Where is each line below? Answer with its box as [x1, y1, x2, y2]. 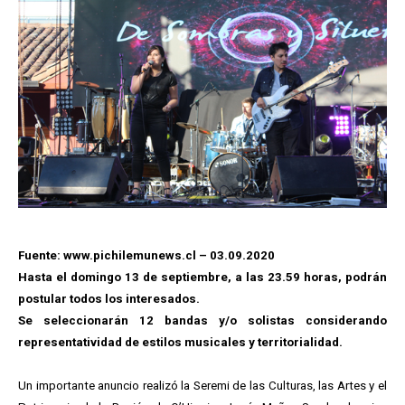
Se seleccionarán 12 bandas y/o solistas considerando [18, 314, 387, 327]
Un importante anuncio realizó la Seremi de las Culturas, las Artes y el [18, 379, 387, 392]
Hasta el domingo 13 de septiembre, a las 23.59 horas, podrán [18, 270, 387, 284]
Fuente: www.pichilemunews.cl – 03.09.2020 [18, 249, 275, 262]
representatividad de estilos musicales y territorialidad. [18, 335, 343, 349]
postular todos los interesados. [18, 292, 200, 306]
